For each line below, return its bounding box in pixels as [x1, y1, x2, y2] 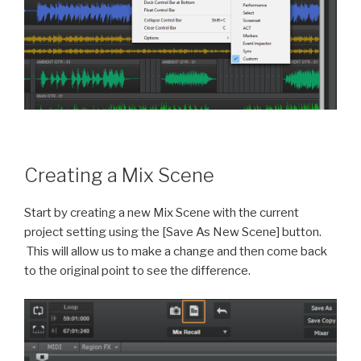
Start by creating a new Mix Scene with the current [24, 205, 299, 221]
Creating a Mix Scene [24, 164, 214, 188]
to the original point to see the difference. [24, 263, 251, 279]
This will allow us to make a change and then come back [24, 244, 327, 259]
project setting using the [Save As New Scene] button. [24, 225, 322, 240]
